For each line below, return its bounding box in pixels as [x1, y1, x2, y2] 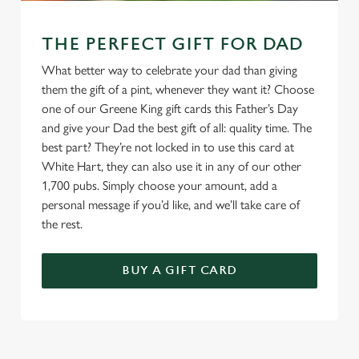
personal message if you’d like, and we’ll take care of [42, 197, 300, 212]
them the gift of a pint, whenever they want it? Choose [42, 82, 314, 97]
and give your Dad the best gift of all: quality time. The [42, 120, 312, 135]
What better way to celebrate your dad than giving [42, 63, 297, 78]
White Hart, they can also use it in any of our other [42, 159, 301, 174]
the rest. [42, 216, 83, 232]
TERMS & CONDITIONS [21, 322, 232, 342]
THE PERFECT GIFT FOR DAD [42, 34, 303, 54]
